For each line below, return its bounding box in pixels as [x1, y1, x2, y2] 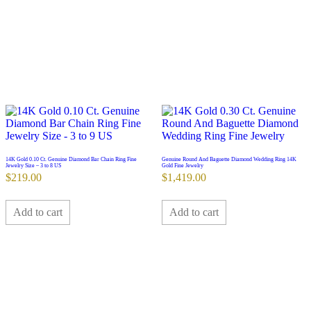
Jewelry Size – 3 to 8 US [6, 162, 61, 169]
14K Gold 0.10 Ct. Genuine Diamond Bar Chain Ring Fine [6, 156, 137, 163]
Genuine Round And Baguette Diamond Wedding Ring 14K [161, 156, 296, 163]
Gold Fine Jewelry [161, 162, 203, 169]
